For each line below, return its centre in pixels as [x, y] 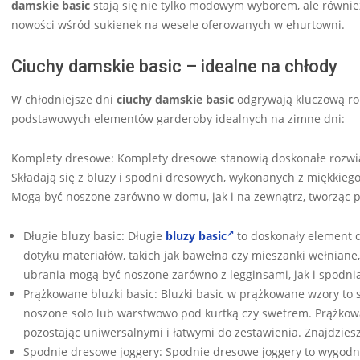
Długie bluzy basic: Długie [94, 236]
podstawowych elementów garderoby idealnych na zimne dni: [178, 119]
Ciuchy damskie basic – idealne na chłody [174, 67]
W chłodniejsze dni [64, 100]
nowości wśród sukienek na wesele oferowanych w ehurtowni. [178, 25]
